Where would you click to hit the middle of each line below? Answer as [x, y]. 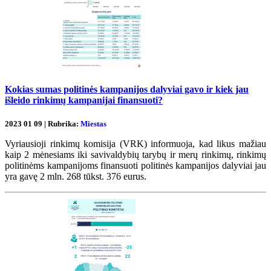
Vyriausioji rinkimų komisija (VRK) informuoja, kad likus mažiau [135, 143]
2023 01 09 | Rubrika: [43, 123]
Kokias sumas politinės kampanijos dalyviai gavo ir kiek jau [127, 90]
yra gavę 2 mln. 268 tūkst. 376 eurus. [77, 176]
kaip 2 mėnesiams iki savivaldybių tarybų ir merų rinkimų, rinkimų [135, 154]
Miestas [93, 123]
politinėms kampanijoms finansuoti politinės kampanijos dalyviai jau [135, 165]
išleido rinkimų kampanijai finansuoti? [84, 100]
